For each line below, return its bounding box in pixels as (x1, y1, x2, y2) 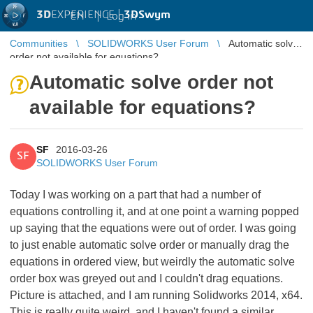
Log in (106, 10, 136, 22)
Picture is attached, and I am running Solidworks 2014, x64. (10, 289, 303, 301)
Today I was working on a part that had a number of (10, 189, 261, 201)
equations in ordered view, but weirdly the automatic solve (10, 256, 295, 268)
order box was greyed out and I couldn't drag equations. (10, 272, 283, 284)
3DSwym (124, 9, 170, 20)
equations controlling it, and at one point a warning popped (10, 205, 299, 217)
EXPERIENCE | (51, 9, 124, 20)
